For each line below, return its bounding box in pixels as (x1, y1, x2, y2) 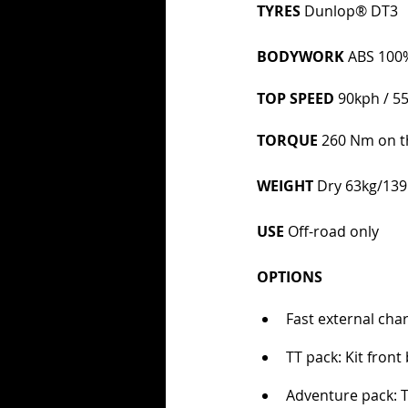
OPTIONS (257, 267, 322, 288)
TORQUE (257, 130, 321, 151)
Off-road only (288, 221, 379, 242)
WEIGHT (257, 176, 317, 197)
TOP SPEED (257, 88, 338, 109)
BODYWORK (257, 46, 348, 67)
